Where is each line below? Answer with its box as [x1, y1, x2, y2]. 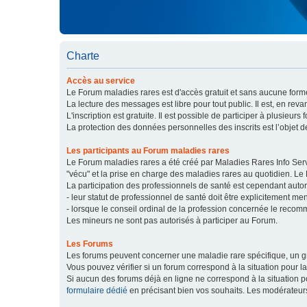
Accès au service [66, 76, 135, 86]
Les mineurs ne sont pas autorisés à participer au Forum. [66, 216, 278, 225]
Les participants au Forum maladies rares [66, 146, 230, 156]
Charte [66, 50, 99, 62]
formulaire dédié [66, 286, 127, 295]
